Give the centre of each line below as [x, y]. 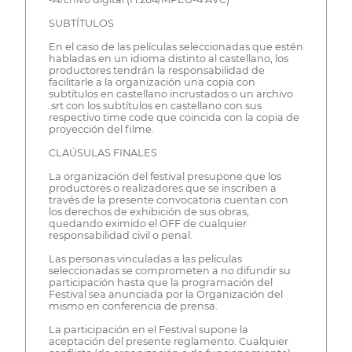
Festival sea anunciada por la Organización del [165, 295]
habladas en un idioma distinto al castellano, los [168, 59]
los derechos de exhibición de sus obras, [148, 212]
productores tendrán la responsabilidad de [156, 71]
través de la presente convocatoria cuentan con [168, 200]
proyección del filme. [101, 130]
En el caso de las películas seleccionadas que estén [176, 47]
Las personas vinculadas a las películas [145, 259]
